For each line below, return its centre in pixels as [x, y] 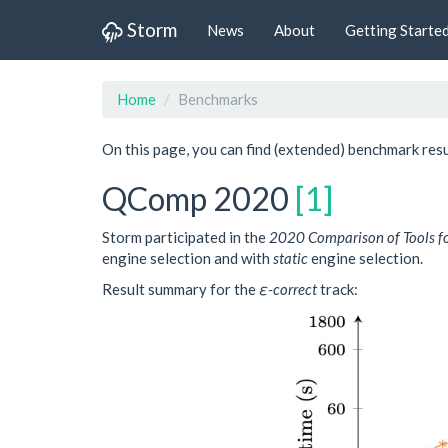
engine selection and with [187, 257]
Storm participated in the [185, 236]
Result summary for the [180, 289]
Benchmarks [218, 99]
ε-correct [288, 289]
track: [337, 289]
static [290, 257]
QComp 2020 [198, 198]
